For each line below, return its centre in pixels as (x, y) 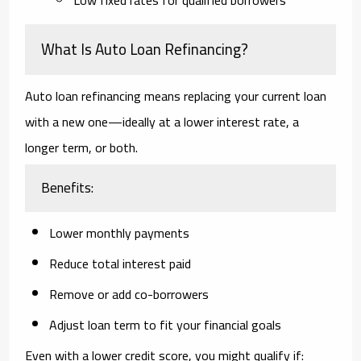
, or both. (114, 147)
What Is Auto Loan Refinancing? (145, 49)
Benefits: (68, 187)
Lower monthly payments (120, 232)
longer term (57, 147)
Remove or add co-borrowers (129, 294)
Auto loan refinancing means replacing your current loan (176, 95)
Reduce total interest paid (120, 263)
